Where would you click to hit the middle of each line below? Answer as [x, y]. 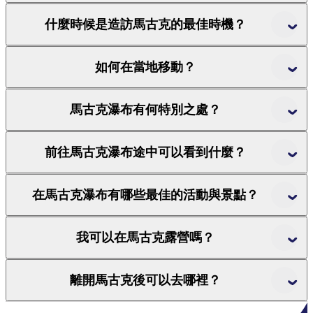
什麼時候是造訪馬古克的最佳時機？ [145, 25]
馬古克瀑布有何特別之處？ [145, 110]
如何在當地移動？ [145, 67]
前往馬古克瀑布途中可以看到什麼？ [145, 153]
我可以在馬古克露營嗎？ [145, 238]
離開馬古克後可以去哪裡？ [145, 281]
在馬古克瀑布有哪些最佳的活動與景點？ [145, 195]
